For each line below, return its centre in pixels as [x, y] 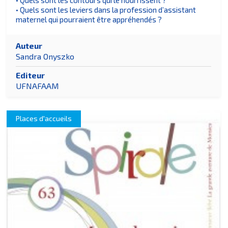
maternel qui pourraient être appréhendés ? [89, 19]
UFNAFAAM [38, 85]
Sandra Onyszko [45, 56]
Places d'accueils [44, 118]
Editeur [31, 75]
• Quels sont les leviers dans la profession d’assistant [106, 9]
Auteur [29, 46]
